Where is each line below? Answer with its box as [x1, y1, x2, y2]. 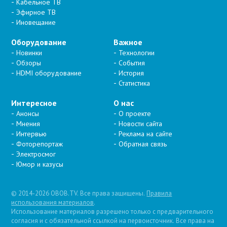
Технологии [119, 48, 155, 57]
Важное [113, 36, 142, 47]
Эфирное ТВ [16, 7, 56, 17]
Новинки [16, 48, 43, 57]
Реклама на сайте [119, 129, 172, 138]
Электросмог [16, 149, 56, 159]
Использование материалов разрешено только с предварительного [11, 207, 214, 216]
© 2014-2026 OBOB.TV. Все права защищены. [11, 188, 147, 198]
